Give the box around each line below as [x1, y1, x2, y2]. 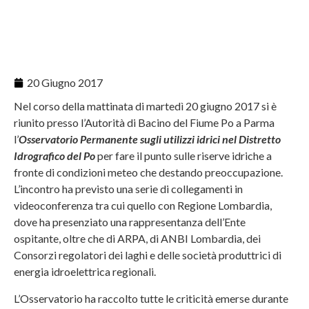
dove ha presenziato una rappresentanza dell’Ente [14, 215, 246, 229]
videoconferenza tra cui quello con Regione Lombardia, [14, 199, 272, 212]
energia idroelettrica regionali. [14, 265, 156, 279]
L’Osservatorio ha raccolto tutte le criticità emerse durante [14, 291, 288, 305]
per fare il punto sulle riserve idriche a [95, 149, 272, 163]
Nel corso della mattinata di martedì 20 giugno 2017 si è [14, 99, 277, 113]
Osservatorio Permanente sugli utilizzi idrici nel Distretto [19, 132, 281, 146]
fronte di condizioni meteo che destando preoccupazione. [14, 166, 283, 179]
